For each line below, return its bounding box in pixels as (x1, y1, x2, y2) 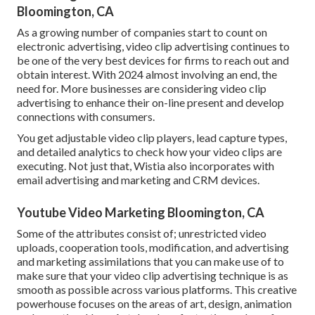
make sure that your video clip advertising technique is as (17, 269, 288, 283)
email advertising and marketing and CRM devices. (17, 173, 259, 187)
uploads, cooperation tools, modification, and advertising (17, 240, 289, 255)
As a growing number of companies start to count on (17, 25, 267, 39)
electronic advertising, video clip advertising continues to (17, 39, 290, 53)
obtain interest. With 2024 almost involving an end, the (17, 67, 277, 82)
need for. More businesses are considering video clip (17, 82, 266, 96)
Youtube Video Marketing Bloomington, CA (17, 205, 264, 221)
